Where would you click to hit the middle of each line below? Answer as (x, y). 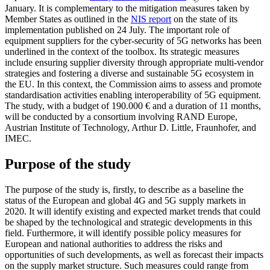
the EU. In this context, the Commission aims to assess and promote (133, 84)
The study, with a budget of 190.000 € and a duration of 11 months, (133, 106)
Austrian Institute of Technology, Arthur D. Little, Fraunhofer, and (130, 128)
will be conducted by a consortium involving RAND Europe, (121, 117)
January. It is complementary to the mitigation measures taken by (127, 8)
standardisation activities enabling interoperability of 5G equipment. (133, 95)
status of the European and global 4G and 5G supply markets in (125, 200)
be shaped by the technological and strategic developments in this (128, 222)
